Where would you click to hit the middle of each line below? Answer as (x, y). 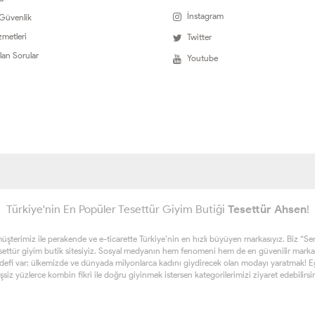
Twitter (199, 37)
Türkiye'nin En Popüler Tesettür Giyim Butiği (117, 210)
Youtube (202, 58)
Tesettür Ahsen (267, 210)
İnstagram (205, 16)
